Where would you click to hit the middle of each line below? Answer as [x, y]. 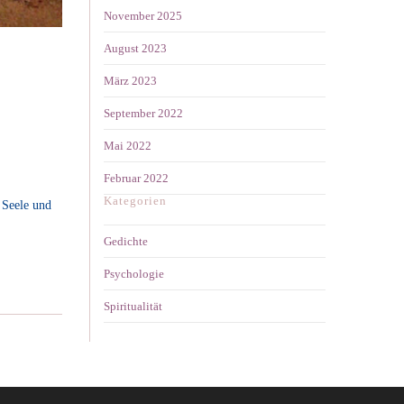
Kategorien [135, 201]
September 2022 [143, 114]
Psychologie [134, 274]
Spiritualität [133, 307]
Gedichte [126, 242]
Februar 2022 [136, 179]
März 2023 [130, 81]
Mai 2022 [128, 146]
